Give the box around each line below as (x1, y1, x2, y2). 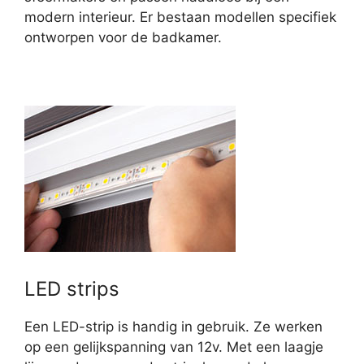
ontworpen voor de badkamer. (24, 29, 222, 46)
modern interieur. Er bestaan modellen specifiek (24, 9, 336, 26)
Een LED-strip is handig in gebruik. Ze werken (24, 318, 323, 336)
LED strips (24, 277, 119, 301)
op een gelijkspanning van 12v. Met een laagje (24, 339, 323, 356)
